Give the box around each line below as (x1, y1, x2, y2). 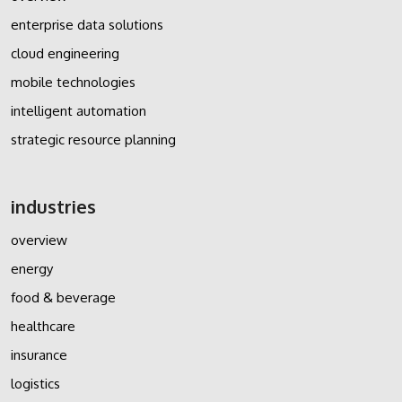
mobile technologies (11, 73, 135, 91)
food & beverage (11, 288, 116, 306)
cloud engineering (11, 44, 119, 62)
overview (11, 231, 67, 249)
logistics (11, 374, 60, 392)
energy (11, 259, 53, 277)
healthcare (11, 317, 75, 335)
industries (11, 194, 96, 218)
